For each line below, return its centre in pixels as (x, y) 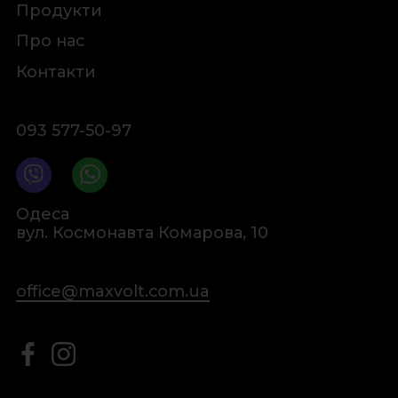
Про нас (50, 41)
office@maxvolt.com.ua (112, 291)
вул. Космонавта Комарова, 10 (142, 233)
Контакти (56, 71)
